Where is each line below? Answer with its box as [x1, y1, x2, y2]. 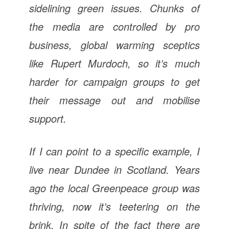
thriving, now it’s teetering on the [29, 198, 200, 214]
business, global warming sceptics [29, 37, 200, 52]
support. [29, 110, 66, 126]
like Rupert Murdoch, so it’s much [29, 55, 200, 71]
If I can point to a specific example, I [29, 143, 200, 158]
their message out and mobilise [29, 92, 200, 107]
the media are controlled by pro [29, 18, 200, 34]
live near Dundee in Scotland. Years [29, 162, 200, 177]
